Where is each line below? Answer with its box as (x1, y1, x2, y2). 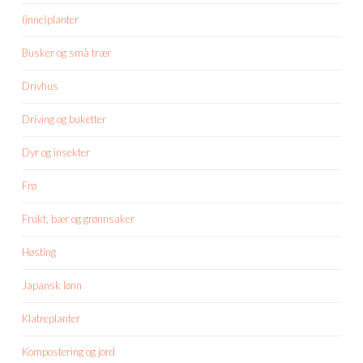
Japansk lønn (22, 279, 82, 293)
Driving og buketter (22, 113, 106, 126)
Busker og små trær (22, 46, 111, 60)
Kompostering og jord (22, 345, 115, 359)
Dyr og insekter (22, 146, 90, 160)
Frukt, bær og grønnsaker (22, 212, 135, 226)
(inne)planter (22, 13, 79, 27)
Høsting (22, 246, 56, 259)
